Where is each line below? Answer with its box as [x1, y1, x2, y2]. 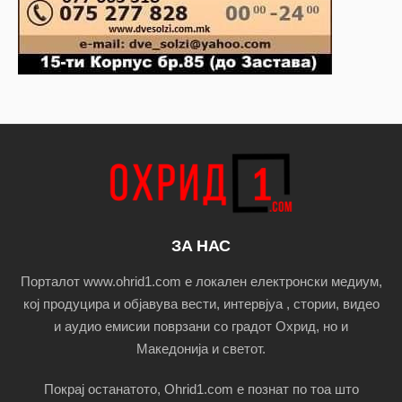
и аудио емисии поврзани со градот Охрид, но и [54, 318, 348, 334]
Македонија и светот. [136, 340, 266, 356]
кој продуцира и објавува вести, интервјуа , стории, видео [22, 295, 380, 311]
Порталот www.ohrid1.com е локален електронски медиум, [20, 273, 382, 289]
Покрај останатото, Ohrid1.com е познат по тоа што [43, 380, 359, 397]
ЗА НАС [171, 236, 231, 255]
